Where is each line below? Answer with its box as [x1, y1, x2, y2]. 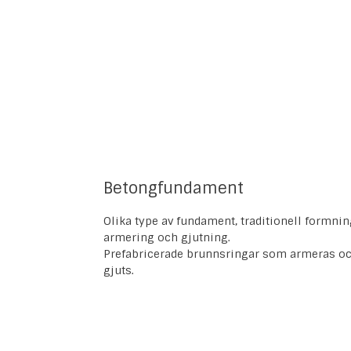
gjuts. [103, 263, 134, 278]
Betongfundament [103, 178, 244, 199]
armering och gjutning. [103, 230, 230, 245]
